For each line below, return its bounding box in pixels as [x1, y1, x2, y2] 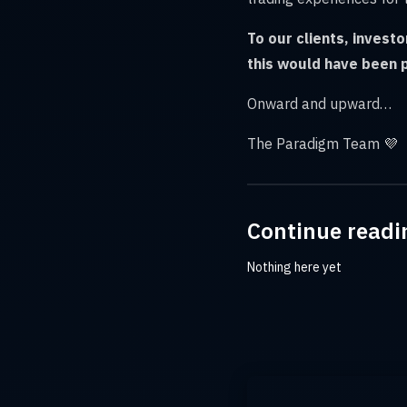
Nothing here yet [247, 258, 342, 275]
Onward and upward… [247, 94, 392, 113]
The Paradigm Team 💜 [247, 134, 398, 153]
